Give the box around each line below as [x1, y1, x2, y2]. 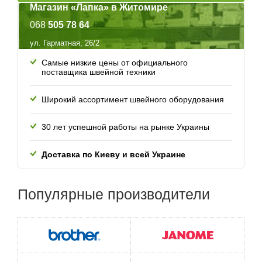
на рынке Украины [137, 122, 209, 132]
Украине [152, 150, 185, 160]
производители [108, 186, 210, 203]
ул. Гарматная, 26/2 [30, 39, 99, 48]
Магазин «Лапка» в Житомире [30, 2, 168, 13]
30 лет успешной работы [42, 122, 137, 132]
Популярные [18, 186, 108, 203]
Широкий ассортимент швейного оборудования [42, 95, 224, 105]
